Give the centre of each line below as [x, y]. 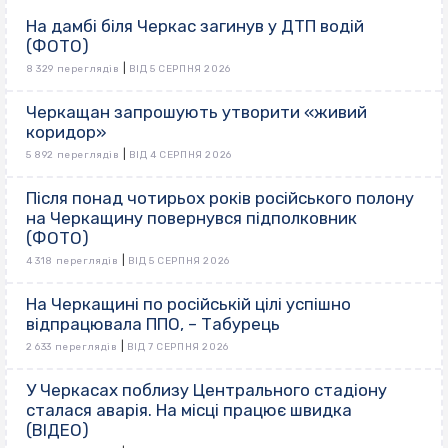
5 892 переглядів [73, 154]
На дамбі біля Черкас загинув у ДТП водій [195, 25]
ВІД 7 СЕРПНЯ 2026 [177, 346]
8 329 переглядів [73, 68]
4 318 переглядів [72, 260]
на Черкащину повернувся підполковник [191, 217]
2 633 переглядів [72, 346]
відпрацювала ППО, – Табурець [153, 323]
